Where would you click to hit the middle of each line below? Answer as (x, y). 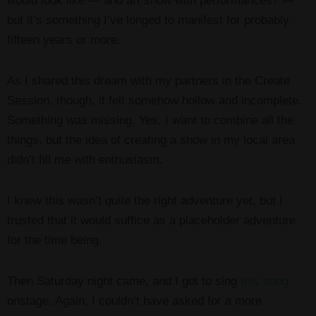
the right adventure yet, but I (207, 201)
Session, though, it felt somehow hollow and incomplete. (154, 101)
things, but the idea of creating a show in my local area (151, 140)
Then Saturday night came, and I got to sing (124, 281)
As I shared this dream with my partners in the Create (148, 81)
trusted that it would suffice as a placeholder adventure (151, 221)
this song (265, 281)
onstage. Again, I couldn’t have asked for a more (134, 301)
